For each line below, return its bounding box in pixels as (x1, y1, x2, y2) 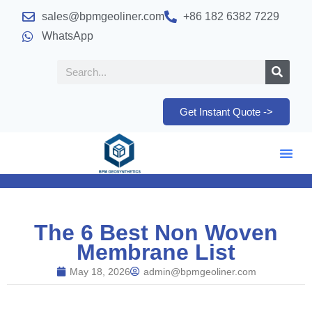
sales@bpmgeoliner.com (41, 10, 164, 22)
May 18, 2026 (69, 266, 130, 277)
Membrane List (77, 240, 235, 265)
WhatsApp (41, 30, 93, 42)
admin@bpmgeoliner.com (143, 266, 256, 277)
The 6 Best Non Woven (34, 220, 278, 245)
